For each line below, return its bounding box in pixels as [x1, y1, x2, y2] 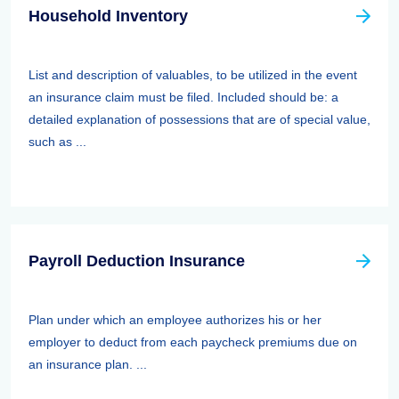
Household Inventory [28, 7, 188, 25]
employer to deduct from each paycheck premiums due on [28, 335, 357, 349]
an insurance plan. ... [28, 357, 147, 371]
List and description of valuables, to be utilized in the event [28, 68, 357, 82]
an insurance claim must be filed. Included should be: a [28, 90, 338, 104]
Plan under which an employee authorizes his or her [28, 313, 322, 327]
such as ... [28, 134, 86, 149]
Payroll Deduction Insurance [28, 252, 245, 270]
